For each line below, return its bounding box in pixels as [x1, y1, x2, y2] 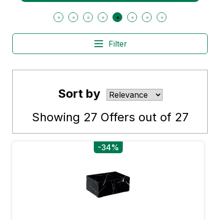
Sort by [57, 86, 100, 101]
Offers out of [97, 110, 175, 124]
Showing [31, 110, 83, 124]
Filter [109, 39, 127, 49]
